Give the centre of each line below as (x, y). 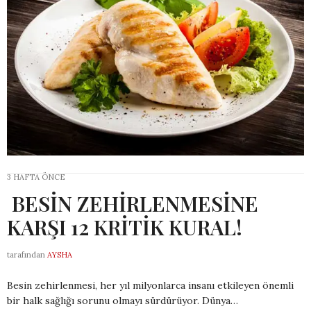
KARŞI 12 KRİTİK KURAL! (127, 227)
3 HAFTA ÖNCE (36, 177)
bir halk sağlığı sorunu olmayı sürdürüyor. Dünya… (123, 301)
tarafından (26, 255)
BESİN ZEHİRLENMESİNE (133, 204)
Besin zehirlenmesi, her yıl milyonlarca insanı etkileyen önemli (150, 286)
